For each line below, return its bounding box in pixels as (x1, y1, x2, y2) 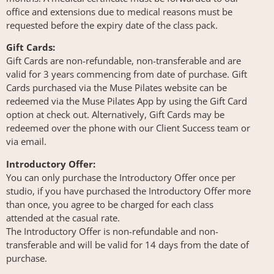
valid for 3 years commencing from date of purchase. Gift (6, 68, 247, 81)
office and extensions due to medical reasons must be (6, 5, 232, 18)
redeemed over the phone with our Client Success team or (6, 122, 250, 135)
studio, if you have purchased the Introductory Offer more (6, 184, 251, 197)
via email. (6, 135, 46, 148)
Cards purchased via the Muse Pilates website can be (6, 81, 227, 94)
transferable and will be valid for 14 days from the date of (6, 238, 249, 251)
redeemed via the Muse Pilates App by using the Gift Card (6, 95, 247, 108)
